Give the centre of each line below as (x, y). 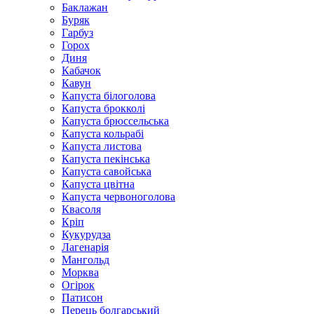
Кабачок (81, 70)
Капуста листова (102, 146)
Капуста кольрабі (103, 133)
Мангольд (86, 259)
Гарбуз (77, 32)
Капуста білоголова (109, 95)
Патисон (82, 297)
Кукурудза (86, 234)
